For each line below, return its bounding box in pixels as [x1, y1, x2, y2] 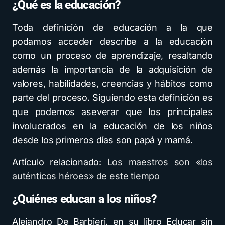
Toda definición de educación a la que [12, 22, 213, 33]
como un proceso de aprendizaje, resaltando [12, 50, 213, 61]
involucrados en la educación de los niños [12, 120, 213, 131]
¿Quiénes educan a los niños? [12, 192, 157, 206]
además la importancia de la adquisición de [12, 64, 213, 75]
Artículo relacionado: [12, 156, 107, 167]
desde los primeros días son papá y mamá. [12, 134, 193, 145]
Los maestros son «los [107, 156, 213, 167]
